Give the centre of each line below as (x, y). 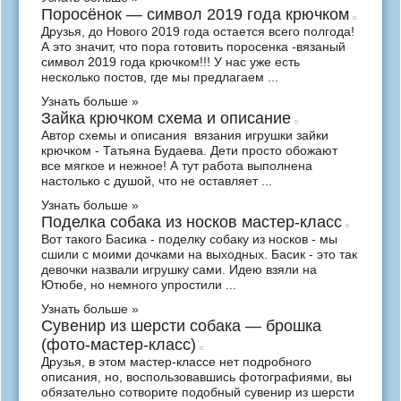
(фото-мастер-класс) (119, 345)
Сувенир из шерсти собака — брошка (181, 326)
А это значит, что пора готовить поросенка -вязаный (193, 47)
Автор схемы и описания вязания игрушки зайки (185, 135)
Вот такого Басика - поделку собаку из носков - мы (189, 239)
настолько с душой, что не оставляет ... (157, 181)
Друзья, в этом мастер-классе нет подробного (176, 362)
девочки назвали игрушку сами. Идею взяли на (179, 269)
